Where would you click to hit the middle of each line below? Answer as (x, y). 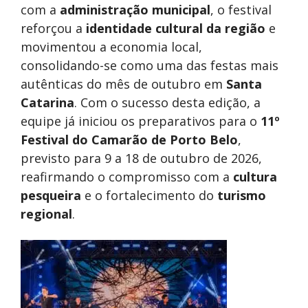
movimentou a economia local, (111, 47)
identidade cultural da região (176, 29)
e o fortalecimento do (149, 196)
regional (46, 214)
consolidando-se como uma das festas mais (150, 66)
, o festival (241, 10)
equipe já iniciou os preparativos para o (141, 121)
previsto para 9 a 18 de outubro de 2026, (141, 158)
